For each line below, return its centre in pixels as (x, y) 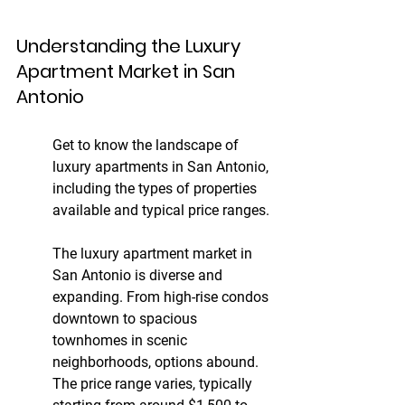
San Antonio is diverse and (139, 276)
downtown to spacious (127, 319)
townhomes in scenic (122, 341)
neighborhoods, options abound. (157, 363)
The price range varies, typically (154, 384)
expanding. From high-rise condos (162, 297)
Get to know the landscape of (147, 146)
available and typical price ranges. (161, 211)
